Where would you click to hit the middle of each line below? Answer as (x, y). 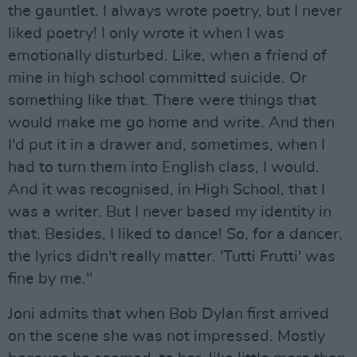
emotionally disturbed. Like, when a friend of (167, 56)
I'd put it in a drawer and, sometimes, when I (167, 145)
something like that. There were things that (162, 100)
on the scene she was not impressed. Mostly (167, 336)
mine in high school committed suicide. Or (157, 78)
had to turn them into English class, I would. (164, 167)
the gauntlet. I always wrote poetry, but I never (175, 11)
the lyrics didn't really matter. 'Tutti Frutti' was (172, 257)
